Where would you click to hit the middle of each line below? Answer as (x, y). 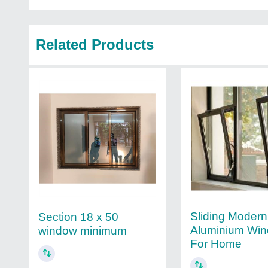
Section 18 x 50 (78, 217)
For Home (216, 243)
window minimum (83, 231)
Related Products (95, 45)
